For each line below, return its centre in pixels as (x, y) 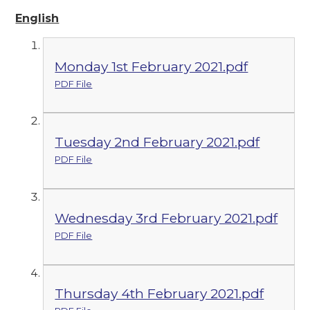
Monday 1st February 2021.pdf (152, 66)
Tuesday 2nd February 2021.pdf (157, 142)
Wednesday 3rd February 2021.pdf (166, 218)
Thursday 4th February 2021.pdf (159, 294)
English (37, 18)
